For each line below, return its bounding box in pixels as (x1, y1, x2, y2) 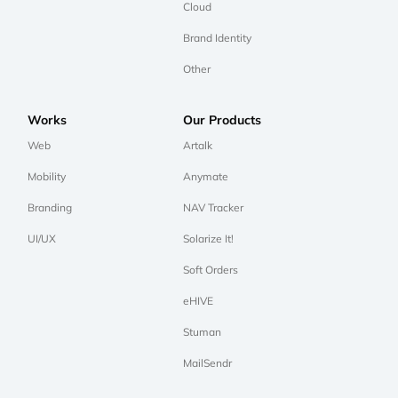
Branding (28, 201, 72, 215)
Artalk (182, 139, 212, 153)
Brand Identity (182, 31, 251, 45)
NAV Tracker (182, 201, 243, 215)
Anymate (182, 170, 228, 184)
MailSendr (182, 356, 232, 370)
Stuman (182, 325, 221, 339)
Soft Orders (182, 263, 238, 277)
